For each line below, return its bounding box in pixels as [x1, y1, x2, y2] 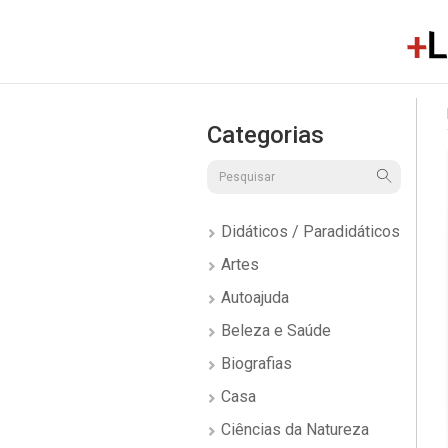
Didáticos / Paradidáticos [217, 222, 400, 241]
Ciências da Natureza [217, 420, 369, 439]
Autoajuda [217, 288, 289, 307]
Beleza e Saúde [217, 321, 331, 340]
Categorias [207, 121, 324, 149]
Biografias [217, 354, 292, 373]
